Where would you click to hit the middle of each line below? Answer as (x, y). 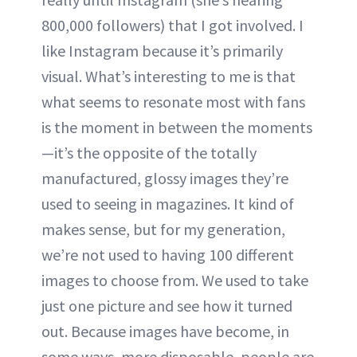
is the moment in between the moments (177, 127)
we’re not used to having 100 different (168, 255)
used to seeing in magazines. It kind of (168, 204)
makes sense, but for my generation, (163, 229)
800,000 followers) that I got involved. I (173, 25)
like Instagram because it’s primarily (162, 51)
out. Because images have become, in (165, 331)
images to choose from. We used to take (175, 280)
